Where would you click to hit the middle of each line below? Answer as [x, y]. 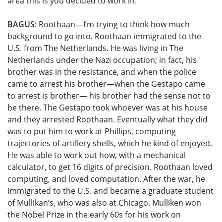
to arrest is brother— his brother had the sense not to [109, 96]
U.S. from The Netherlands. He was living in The [95, 48]
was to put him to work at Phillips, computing [92, 132]
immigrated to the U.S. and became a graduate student [111, 191]
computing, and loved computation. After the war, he [106, 179]
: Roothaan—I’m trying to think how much [112, 25]
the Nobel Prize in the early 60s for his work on [94, 215]
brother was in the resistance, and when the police [102, 72]
